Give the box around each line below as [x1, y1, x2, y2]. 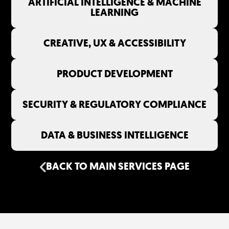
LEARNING [90, 6, 139, 19]
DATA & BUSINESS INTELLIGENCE [40, 128, 189, 142]
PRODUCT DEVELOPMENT [56, 67, 173, 81]
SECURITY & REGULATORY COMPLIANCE [22, 98, 207, 111]
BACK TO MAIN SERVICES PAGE [45, 159, 190, 173]
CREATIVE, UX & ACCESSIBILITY [43, 36, 186, 50]
